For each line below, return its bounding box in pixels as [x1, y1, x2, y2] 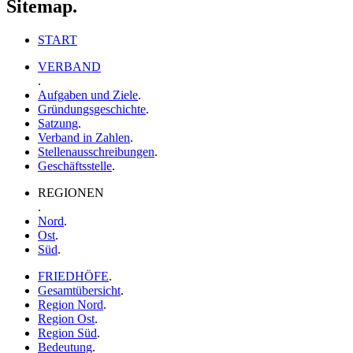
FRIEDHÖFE [38, 269, 109, 283]
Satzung [38, 116, 78, 130]
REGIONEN [38, 185, 104, 199]
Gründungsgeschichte [38, 102, 146, 116]
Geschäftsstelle [38, 158, 112, 173]
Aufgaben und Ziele [38, 87, 138, 102]
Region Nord [38, 297, 103, 311]
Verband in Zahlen [38, 130, 130, 144]
